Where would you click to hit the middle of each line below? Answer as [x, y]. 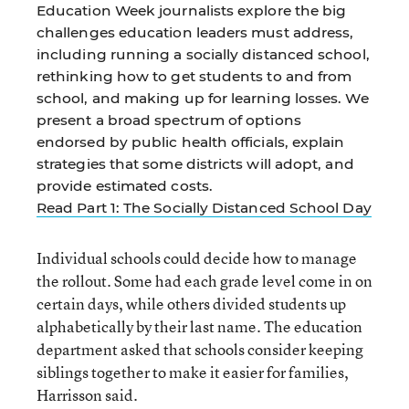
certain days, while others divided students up [191, 303]
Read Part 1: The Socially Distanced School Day [204, 207]
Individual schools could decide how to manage [197, 257]
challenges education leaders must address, [195, 32]
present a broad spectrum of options [169, 120]
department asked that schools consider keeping [200, 349]
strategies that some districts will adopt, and [195, 163]
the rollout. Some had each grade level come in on [204, 280]
